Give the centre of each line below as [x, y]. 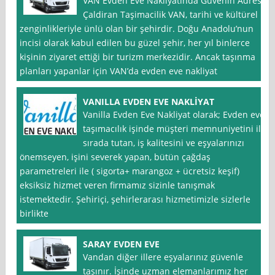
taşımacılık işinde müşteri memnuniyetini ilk [174, 129]
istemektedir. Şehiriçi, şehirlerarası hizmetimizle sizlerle [135, 199]
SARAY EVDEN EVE [122, 244]
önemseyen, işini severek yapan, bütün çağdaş [115, 157]
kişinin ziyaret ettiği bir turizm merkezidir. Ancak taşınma [138, 57]
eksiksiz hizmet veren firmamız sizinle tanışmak [118, 185]
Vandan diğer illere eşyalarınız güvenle [163, 257]
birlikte [34, 214]
